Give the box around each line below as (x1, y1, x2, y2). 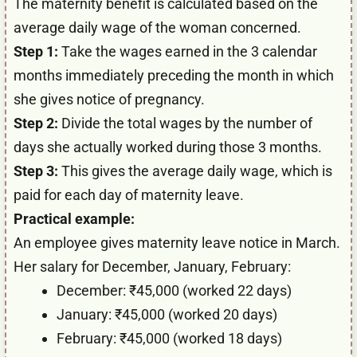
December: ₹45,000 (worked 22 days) (57, 281, 292, 299)
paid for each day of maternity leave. (14, 186, 244, 203)
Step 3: (14, 162, 58, 179)
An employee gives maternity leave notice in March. (14, 233, 340, 251)
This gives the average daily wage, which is (58, 162, 332, 179)
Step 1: (14, 42, 58, 60)
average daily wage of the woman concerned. (14, 18, 301, 36)
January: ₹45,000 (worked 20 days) (57, 305, 277, 323)
